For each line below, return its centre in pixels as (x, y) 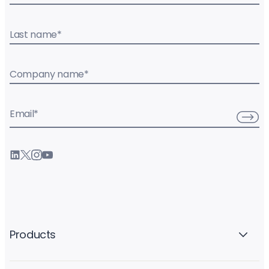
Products (33, 235)
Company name (47, 74)
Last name (34, 34)
